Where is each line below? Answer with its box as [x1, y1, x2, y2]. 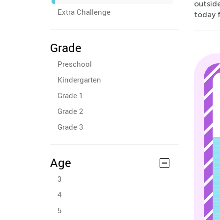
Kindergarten [57, 75, 101, 84]
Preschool [57, 59, 92, 69]
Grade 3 [57, 122, 83, 132]
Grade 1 [57, 90, 83, 100]
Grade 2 [57, 106, 83, 116]
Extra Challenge [57, 7, 110, 17]
